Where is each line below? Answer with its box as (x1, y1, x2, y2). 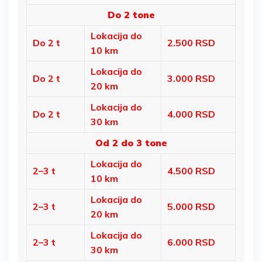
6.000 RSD (167, 236, 215, 248)
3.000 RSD (167, 72, 215, 84)
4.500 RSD (167, 164, 215, 177)
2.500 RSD (167, 36, 215, 49)
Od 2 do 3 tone (95, 136, 167, 149)
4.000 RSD (167, 108, 215, 120)
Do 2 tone (107, 8, 155, 20)
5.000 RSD (167, 200, 215, 212)
